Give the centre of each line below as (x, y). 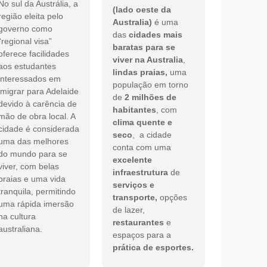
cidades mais (156, 35)
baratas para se (144, 47)
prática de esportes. (153, 248)
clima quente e (143, 122)
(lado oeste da (142, 10)
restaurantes (139, 223)
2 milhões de (151, 97)
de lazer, (129, 210)
